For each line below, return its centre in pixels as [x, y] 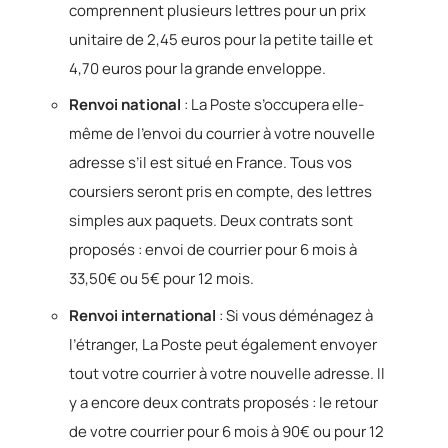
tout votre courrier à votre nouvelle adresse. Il [227, 373]
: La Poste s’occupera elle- [272, 104]
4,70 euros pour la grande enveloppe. [197, 68]
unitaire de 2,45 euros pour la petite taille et [221, 39]
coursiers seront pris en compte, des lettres [220, 191]
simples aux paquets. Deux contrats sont [211, 220]
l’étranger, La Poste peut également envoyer [223, 344]
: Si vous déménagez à [294, 315]
